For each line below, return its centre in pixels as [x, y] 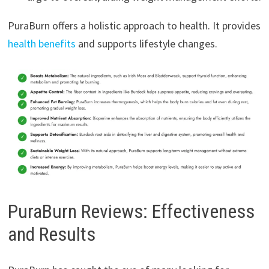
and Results [51, 234]
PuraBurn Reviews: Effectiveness [131, 211]
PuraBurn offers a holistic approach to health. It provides [134, 26]
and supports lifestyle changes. [146, 44]
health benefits [41, 44]
